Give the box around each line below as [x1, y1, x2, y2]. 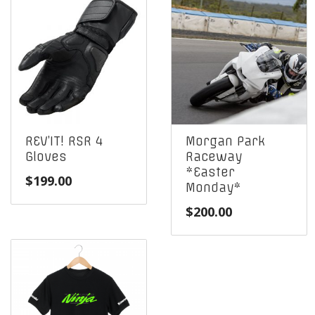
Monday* [186, 180, 241, 196]
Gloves [25, 149, 67, 165]
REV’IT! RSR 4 [25, 134, 103, 150]
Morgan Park [186, 134, 265, 150]
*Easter [186, 165, 235, 181]
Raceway [186, 149, 242, 165]
